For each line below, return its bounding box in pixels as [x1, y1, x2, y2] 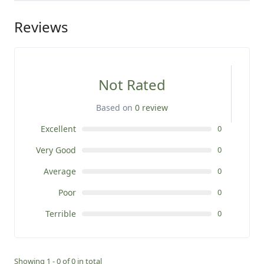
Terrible [45, 208, 77, 220]
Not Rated [98, 75, 166, 95]
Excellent [41, 123, 77, 135]
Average [44, 166, 77, 177]
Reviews [14, 17, 68, 37]
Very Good [36, 144, 77, 156]
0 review [134, 102, 168, 114]
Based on [95, 102, 135, 114]
